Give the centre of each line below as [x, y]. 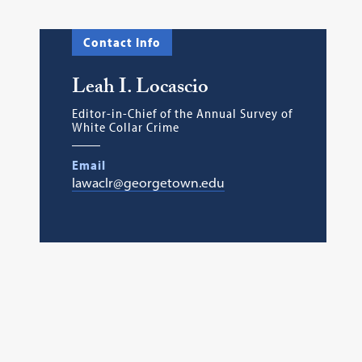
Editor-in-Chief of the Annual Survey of [182, 114]
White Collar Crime [125, 127]
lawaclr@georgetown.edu [148, 183]
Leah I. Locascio [140, 90]
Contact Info [122, 42]
